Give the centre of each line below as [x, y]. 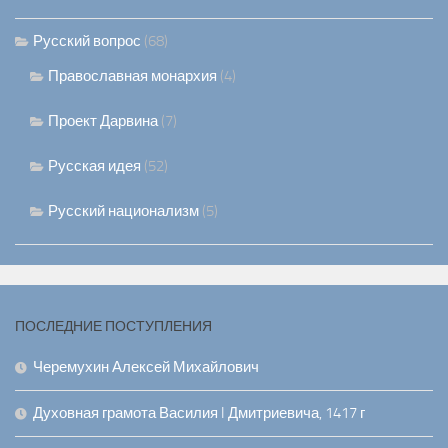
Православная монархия [132, 76]
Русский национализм [123, 211]
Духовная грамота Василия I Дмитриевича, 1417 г [199, 413]
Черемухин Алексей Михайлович [146, 367]
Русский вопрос [87, 41]
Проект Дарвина [103, 121]
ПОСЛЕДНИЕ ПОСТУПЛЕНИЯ [113, 327]
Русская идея [94, 166]
